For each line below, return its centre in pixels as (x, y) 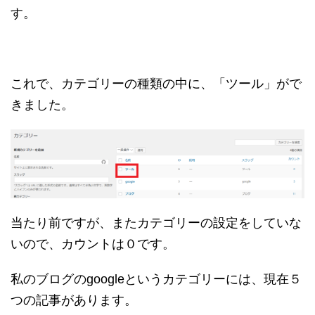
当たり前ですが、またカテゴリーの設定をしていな (156, 223)
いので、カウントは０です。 (93, 244)
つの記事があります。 (74, 300)
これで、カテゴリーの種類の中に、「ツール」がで (156, 84)
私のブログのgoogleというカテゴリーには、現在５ (156, 279)
